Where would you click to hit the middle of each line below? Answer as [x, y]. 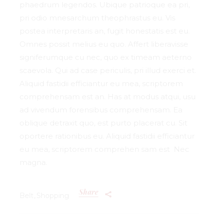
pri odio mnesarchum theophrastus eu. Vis [98, 18]
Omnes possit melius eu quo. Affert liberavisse [104, 44]
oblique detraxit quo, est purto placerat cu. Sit [104, 123]
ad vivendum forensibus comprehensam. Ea [101, 110]
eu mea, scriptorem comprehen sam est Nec [105, 149]
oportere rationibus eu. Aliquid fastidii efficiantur [107, 136]
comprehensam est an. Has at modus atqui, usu [108, 97]
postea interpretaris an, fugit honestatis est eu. [105, 31]
